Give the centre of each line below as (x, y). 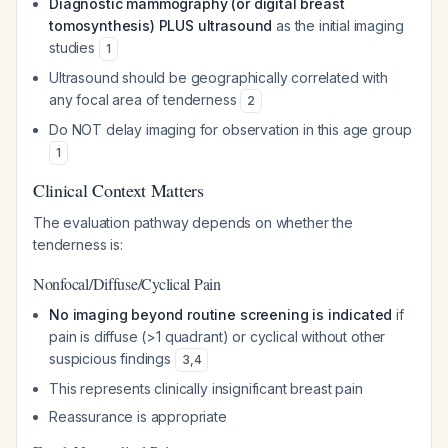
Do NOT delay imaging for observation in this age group (230, 129)
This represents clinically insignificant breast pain (206, 388)
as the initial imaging (338, 25)
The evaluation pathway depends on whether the (193, 222)
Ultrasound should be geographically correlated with (218, 77)
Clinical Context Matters (118, 190)
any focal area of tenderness (145, 99)
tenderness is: (78, 244)
